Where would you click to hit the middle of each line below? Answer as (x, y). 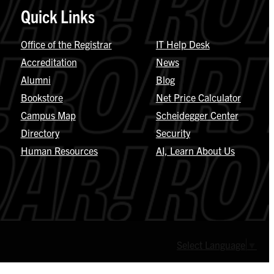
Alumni (35, 79)
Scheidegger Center (197, 115)
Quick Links (57, 15)
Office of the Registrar (66, 44)
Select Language (211, 244)
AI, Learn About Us (195, 150)
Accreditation (49, 61)
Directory (40, 132)
